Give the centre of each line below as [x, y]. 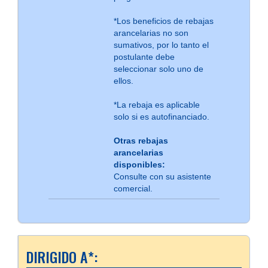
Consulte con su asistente [162, 176]
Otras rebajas [141, 141]
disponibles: [139, 165]
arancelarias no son [151, 33]
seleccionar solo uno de [158, 69]
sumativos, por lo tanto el [161, 45]
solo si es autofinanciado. [161, 117]
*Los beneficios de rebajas [163, 21]
